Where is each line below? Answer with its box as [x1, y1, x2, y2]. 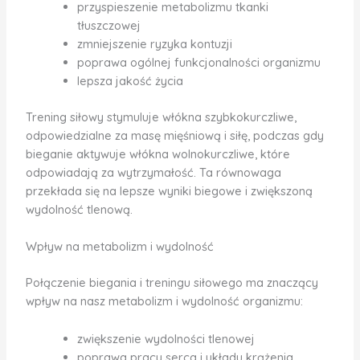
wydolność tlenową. [25, 201, 133, 217]
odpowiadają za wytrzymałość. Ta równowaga [25, 164, 281, 180]
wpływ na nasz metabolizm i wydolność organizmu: [25, 293, 303, 309]
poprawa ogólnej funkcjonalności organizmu [76, 55, 321, 71]
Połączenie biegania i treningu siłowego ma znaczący [25, 275, 318, 291]
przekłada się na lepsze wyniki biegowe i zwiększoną [25, 182, 313, 198]
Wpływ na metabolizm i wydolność [25, 239, 214, 255]
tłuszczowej [76, 18, 141, 34]
